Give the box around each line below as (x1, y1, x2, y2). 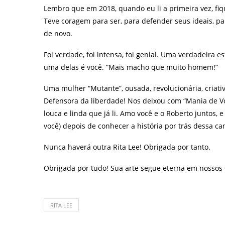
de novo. (44, 29, 72, 38)
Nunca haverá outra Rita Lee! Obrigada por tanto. (44, 142, 210, 152)
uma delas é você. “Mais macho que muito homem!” (44, 62, 218, 72)
